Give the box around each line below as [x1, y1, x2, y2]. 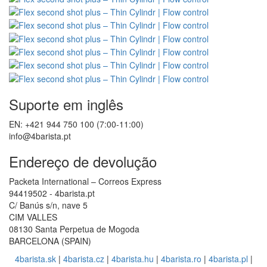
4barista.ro [160, 252, 201, 265]
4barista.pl [208, 252, 248, 265]
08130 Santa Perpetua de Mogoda [9, 222, 139, 235]
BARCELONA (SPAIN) [9, 234, 91, 247]
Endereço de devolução [9, 150, 157, 172]
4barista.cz [63, 252, 104, 265]
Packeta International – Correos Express [9, 175, 162, 187]
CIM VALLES [9, 210, 57, 223]
